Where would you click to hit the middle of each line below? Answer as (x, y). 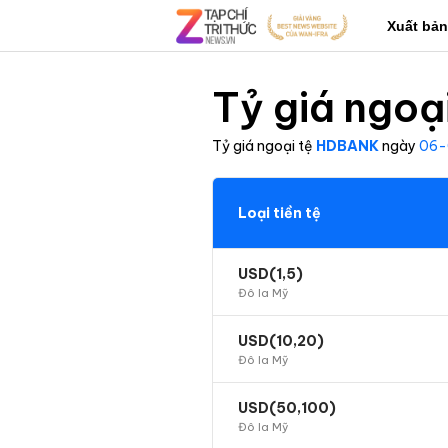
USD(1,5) (270, 274)
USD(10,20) (281, 341)
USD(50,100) (287, 408)
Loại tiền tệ (279, 212)
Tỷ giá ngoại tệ (262, 146)
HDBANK (347, 146)
